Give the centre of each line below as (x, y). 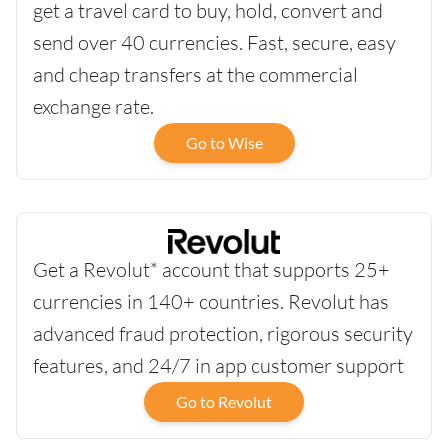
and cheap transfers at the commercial (195, 75)
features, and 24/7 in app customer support (218, 366)
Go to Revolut (224, 402)
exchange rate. (93, 107)
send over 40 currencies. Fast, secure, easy (214, 43)
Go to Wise (224, 143)
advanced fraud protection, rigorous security (223, 334)
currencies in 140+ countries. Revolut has (211, 302)
